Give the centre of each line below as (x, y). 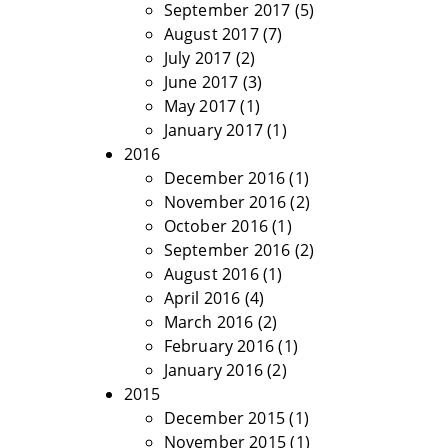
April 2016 (202, 298)
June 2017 (201, 82)
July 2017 (197, 58)
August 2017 (211, 34)
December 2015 (224, 418)
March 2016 (208, 322)
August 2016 (211, 274)
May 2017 (200, 106)
